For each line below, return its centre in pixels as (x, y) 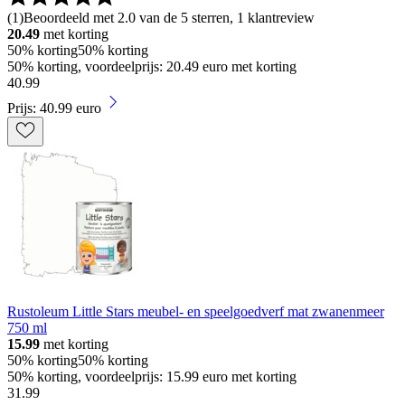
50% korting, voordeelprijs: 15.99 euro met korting (152, 376)
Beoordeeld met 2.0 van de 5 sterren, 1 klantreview (169, 17)
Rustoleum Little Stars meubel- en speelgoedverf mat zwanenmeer (196, 311)
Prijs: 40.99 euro (54, 108)
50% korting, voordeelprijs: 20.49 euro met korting (152, 66)
